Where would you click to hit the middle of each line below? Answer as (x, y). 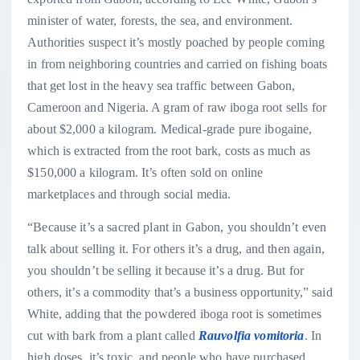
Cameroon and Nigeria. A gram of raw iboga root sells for (177, 107)
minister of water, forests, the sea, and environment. (160, 20)
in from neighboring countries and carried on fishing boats (178, 63)
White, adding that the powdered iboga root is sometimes (174, 313)
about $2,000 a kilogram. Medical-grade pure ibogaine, (170, 129)
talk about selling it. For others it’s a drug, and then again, (176, 248)
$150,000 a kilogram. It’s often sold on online (145, 172)
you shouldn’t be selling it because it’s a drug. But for (166, 270)
